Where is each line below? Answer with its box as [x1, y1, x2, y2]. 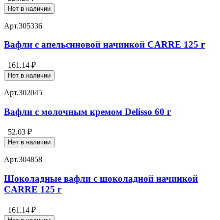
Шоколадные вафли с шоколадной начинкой [4, 173, 198, 184]
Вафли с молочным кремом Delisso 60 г [4, 106, 171, 117]
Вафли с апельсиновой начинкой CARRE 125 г [4, 39, 205, 50]
